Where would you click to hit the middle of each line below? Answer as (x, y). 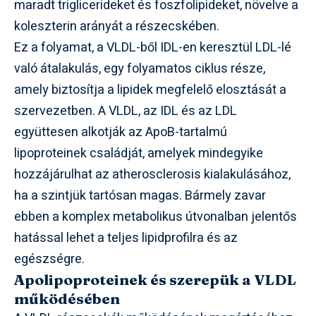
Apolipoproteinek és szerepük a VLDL (155, 279)
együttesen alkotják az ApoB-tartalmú (121, 132)
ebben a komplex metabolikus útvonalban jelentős (156, 217)
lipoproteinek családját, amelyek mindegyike (139, 153)
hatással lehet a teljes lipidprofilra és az (126, 238)
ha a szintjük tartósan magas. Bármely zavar (140, 196)
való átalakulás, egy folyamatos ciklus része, (140, 69)
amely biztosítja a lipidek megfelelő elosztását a (150, 90)
